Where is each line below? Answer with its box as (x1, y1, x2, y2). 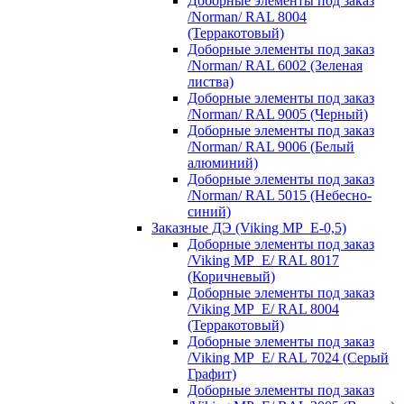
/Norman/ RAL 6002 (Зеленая (188, 57, 363, 73)
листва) (188, 73, 234, 89)
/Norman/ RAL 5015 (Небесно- (188, 187, 372, 203)
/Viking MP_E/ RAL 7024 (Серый (188, 349, 389, 365)
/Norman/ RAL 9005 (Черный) (188, 106, 368, 122)
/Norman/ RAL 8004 (188, 8, 307, 24)
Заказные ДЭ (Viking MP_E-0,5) (151, 219, 346, 235)
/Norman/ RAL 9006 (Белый (188, 138, 354, 154)
